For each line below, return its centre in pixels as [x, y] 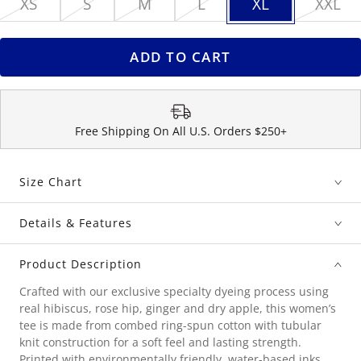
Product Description [81, 264]
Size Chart [51, 182]
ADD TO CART [180, 57]
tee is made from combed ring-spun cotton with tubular [170, 326]
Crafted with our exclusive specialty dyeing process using [174, 292]
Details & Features [76, 223]
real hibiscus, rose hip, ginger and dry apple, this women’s [178, 309]
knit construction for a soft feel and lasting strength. [160, 342]
